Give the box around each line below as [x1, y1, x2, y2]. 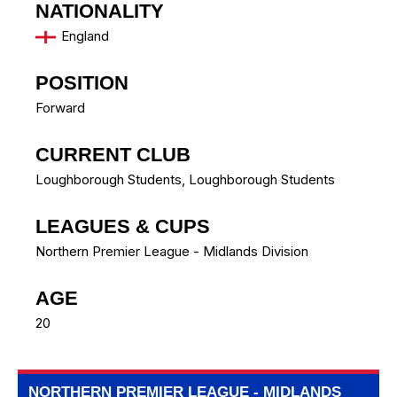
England [61, 27, 109, 45]
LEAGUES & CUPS [35, 215, 210, 238]
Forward [35, 99, 85, 117]
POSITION [35, 72, 128, 95]
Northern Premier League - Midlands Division [35, 243, 308, 261]
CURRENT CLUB [35, 144, 191, 167]
